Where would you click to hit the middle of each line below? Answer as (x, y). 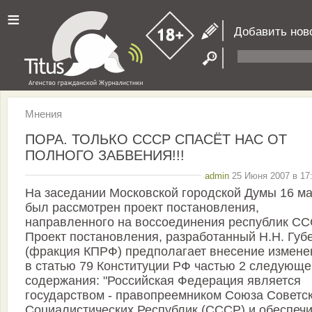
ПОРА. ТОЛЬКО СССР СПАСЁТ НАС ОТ (156, 139)
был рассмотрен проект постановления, (142, 208)
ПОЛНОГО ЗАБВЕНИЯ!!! (105, 155)
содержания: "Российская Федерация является (163, 281)
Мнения (44, 114)
